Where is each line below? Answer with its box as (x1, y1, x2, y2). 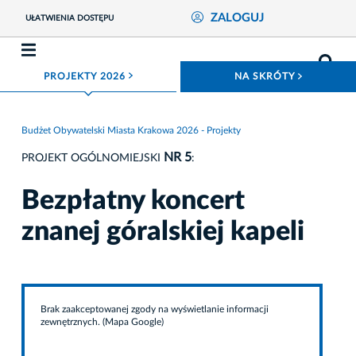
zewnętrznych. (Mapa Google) (41, 316, 164, 327)
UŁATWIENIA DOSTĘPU (25, 14, 114, 23)
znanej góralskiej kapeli (21, 218, 304, 246)
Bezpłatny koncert (21, 187, 245, 215)
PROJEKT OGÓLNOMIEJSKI (21, 152, 164, 164)
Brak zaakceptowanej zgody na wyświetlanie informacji (41, 304, 269, 314)
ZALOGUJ (210, 12, 264, 25)
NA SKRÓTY (234, 72, 298, 82)
